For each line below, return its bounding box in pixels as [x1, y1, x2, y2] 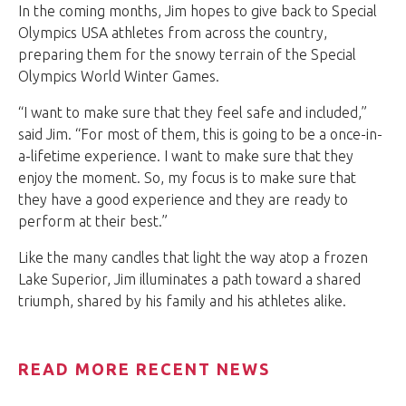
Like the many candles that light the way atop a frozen [18, 249, 368, 266]
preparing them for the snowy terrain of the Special [18, 46, 356, 63]
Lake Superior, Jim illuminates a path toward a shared [18, 271, 361, 288]
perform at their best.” [18, 213, 168, 230]
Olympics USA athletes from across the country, [18, 24, 327, 42]
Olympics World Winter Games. [18, 68, 219, 85]
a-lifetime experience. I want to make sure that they [18, 148, 353, 165]
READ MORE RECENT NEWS [18, 360, 270, 379]
